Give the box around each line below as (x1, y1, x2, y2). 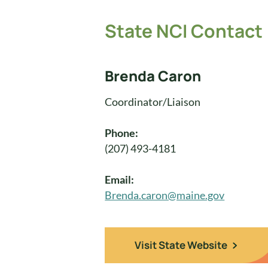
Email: (105, 173, 135, 186)
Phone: (105, 126, 139, 139)
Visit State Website (135, 238, 228, 252)
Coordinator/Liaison (105, 95, 201, 108)
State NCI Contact (105, 19, 263, 43)
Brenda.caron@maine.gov (105, 188, 225, 202)
